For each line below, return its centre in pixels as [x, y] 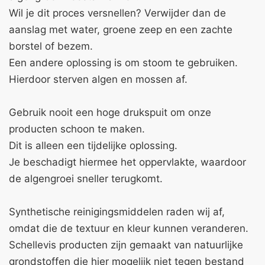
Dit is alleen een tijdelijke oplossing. [93, 145]
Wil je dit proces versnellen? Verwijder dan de [117, 13]
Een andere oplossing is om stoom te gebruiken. [123, 62]
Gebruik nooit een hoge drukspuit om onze [110, 112]
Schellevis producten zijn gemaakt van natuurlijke [126, 245]
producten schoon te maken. [77, 129]
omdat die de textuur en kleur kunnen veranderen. [129, 228]
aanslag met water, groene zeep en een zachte [121, 29]
